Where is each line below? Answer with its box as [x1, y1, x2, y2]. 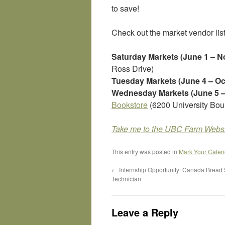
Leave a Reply [111, 205, 178, 219]
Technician [111, 174, 141, 183]
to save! [111, 3, 139, 14]
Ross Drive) [111, 63, 154, 74]
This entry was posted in [111, 147, 179, 156]
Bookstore [111, 99, 148, 110]
